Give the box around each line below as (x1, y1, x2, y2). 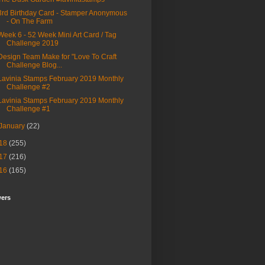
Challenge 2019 (6, 39, 59, 48)
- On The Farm (6, 17, 53, 26)
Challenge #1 (6, 105, 50, 114)
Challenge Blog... (6, 61, 62, 70)
